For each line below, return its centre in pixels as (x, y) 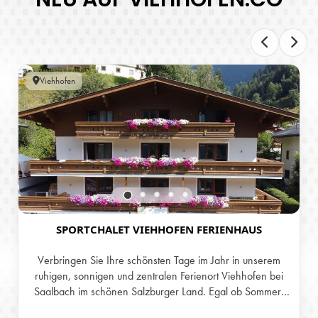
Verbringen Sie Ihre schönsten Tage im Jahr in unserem (159, 260)
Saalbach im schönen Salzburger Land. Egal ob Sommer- (159, 291)
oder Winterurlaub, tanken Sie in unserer (159, 307)
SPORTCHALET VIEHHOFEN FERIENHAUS (159, 229)
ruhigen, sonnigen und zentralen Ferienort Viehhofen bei (159, 275)
